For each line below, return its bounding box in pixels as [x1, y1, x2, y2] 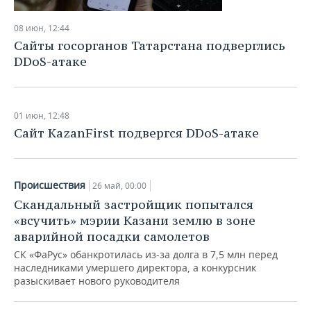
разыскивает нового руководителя [14, 274, 180, 287]
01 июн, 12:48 [14, 110, 69, 121]
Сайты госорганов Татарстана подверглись [14, 37, 285, 53]
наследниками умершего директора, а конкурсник [14, 261, 256, 274]
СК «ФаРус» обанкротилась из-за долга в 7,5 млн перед [14, 248, 278, 261]
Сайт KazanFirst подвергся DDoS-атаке [14, 125, 259, 141]
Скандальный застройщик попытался [14, 196, 253, 212]
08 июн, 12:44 [14, 22, 69, 34]
